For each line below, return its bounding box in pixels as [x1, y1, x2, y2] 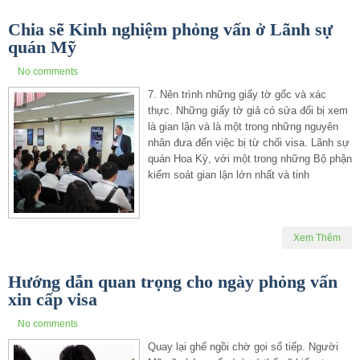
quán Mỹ [8, 36, 76, 57]
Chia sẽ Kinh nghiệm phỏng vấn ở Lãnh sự [8, 18, 333, 39]
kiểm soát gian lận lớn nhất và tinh [148, 168, 309, 181]
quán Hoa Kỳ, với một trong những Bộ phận [148, 152, 352, 165]
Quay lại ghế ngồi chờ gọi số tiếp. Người [148, 340, 338, 353]
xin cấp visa [8, 288, 97, 309]
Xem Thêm [293, 231, 341, 243]
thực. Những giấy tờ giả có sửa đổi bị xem [148, 104, 348, 117]
